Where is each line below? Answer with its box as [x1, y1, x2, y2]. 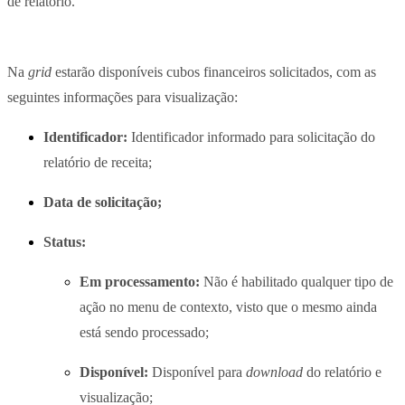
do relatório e [303, 363, 381, 380]
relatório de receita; [43, 154, 152, 170]
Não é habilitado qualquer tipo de [200, 273, 393, 289]
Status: [43, 233, 86, 250]
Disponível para [148, 363, 246, 380]
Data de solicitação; [43, 193, 162, 210]
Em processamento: [80, 273, 200, 289]
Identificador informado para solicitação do [127, 128, 375, 145]
